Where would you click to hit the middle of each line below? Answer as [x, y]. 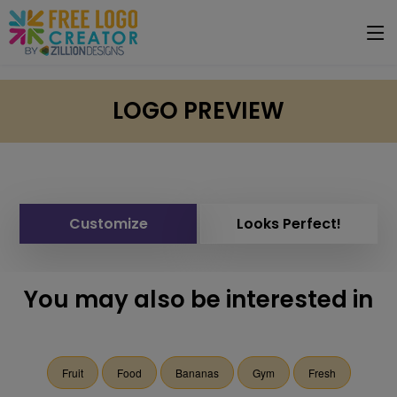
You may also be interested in [198, 300]
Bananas [197, 373]
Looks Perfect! [289, 224]
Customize [108, 224]
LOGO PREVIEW [198, 111]
